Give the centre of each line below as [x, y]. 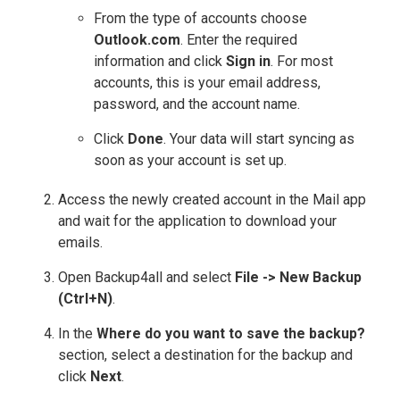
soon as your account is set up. [190, 161]
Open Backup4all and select [146, 278]
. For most [302, 62]
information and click [160, 62]
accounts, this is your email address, [207, 83]
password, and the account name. [197, 104]
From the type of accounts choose [200, 19]
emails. [80, 243]
